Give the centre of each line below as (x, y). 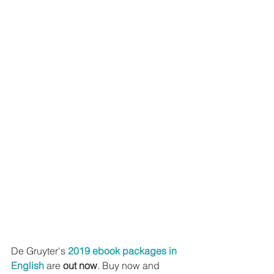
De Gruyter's (39, 250)
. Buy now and (130, 265)
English (28, 265)
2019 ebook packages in (124, 250)
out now (80, 265)
